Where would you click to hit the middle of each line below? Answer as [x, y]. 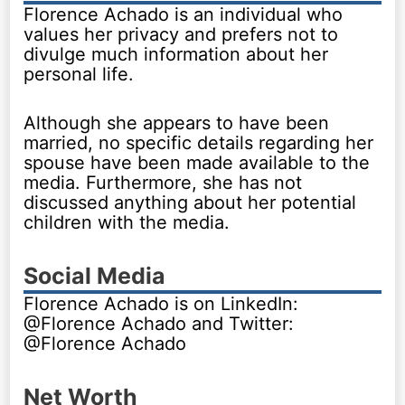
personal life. [79, 74]
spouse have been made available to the [197, 162]
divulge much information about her [176, 54]
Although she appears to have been [177, 122]
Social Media [95, 275]
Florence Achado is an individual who [184, 14]
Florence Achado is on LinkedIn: [161, 303]
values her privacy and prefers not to [181, 34]
